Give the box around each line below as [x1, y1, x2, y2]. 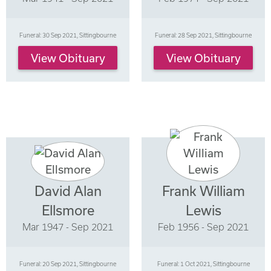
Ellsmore [41, 203, 94, 218]
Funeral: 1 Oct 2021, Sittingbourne [157, 260, 250, 267]
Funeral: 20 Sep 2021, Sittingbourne [19, 260, 116, 267]
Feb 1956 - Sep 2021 [158, 221, 249, 233]
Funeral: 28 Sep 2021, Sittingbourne [155, 31, 252, 39]
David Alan [34, 183, 102, 199]
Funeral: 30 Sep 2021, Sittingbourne [19, 31, 116, 39]
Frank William [162, 183, 245, 199]
